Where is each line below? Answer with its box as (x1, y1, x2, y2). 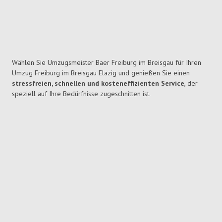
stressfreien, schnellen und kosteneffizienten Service (12, 79, 184, 88)
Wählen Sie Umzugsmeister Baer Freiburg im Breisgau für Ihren (12, 58, 201, 67)
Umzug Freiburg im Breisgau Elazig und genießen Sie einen (12, 68, 190, 78)
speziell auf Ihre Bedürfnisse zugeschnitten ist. (12, 89, 151, 99)
